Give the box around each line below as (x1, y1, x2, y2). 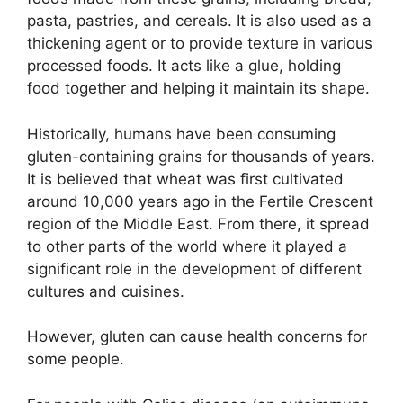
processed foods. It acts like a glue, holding (27, 57, 341, 76)
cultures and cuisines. (27, 282, 184, 300)
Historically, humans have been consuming (27, 124, 336, 143)
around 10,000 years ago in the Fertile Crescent (27, 192, 373, 210)
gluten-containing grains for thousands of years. (27, 147, 375, 166)
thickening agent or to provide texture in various (27, 34, 372, 53)
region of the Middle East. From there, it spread (27, 214, 370, 233)
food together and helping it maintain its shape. (27, 79, 370, 98)
